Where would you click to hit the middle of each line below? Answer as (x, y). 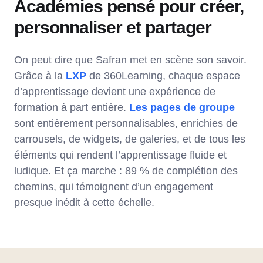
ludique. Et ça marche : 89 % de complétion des (126, 171)
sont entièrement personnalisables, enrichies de (126, 124)
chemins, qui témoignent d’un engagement (114, 187)
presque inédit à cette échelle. (84, 203)
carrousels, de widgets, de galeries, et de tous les (130, 139)
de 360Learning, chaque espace (163, 76)
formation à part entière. (72, 108)
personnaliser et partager (113, 28)
